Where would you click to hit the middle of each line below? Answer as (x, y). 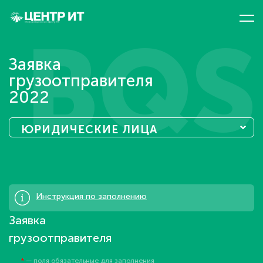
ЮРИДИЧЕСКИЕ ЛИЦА (89, 129)
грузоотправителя (81, 81)
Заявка (35, 64)
